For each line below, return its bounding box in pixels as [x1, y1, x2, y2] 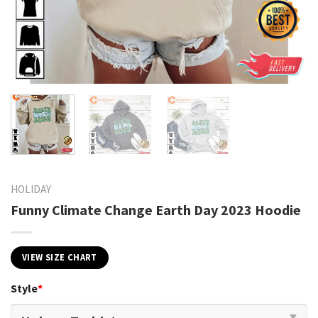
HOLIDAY [11, 182, 51, 196]
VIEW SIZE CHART [22, 251, 97, 263]
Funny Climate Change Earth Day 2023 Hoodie [11, 200, 301, 219]
